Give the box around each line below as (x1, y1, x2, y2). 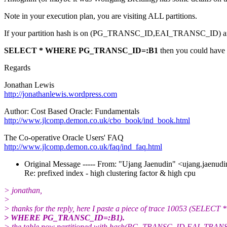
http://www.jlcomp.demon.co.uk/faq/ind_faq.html (4, 142, 162, 151)
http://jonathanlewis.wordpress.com (4, 89, 117, 98)
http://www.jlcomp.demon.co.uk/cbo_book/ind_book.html (4, 116, 190, 125)
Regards (4, 63, 30, 72)
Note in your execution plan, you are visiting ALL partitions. (4, 11, 197, 20)
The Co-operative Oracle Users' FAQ (4, 133, 124, 142)
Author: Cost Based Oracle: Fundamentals (4, 106, 139, 116)
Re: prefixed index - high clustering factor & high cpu (24, 168, 196, 177)
